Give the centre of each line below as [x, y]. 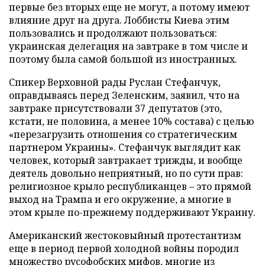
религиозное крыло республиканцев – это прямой [130, 186]
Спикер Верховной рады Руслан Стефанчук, [115, 82]
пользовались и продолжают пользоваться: [113, 33]
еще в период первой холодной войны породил [124, 248]
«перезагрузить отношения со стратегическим [123, 134]
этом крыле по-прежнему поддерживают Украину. [132, 212]
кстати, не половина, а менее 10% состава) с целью [131, 121]
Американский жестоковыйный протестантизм [125, 235]
